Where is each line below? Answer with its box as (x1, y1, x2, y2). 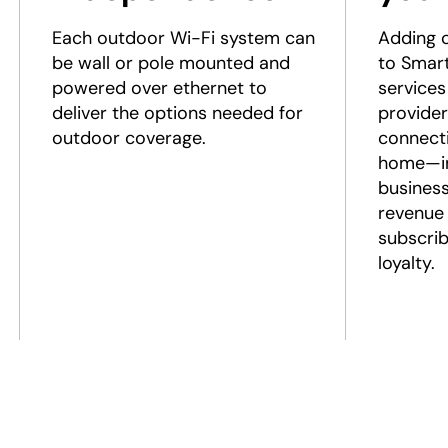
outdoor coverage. (51, 126, 206, 150)
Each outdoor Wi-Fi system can (51, 26, 315, 50)
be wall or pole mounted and (51, 51, 290, 75)
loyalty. (377, 251, 435, 275)
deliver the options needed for (51, 101, 303, 125)
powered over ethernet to (51, 76, 267, 100)
